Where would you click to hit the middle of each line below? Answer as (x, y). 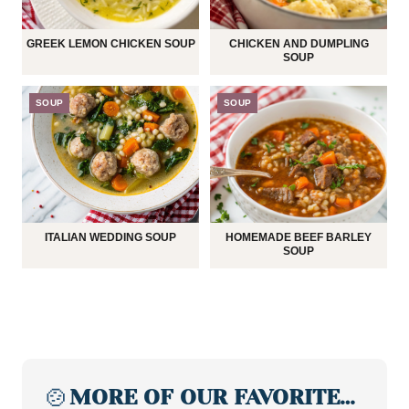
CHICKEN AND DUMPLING (299, 43)
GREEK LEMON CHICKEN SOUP (110, 43)
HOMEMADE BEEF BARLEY (299, 237)
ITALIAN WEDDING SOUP (110, 237)
